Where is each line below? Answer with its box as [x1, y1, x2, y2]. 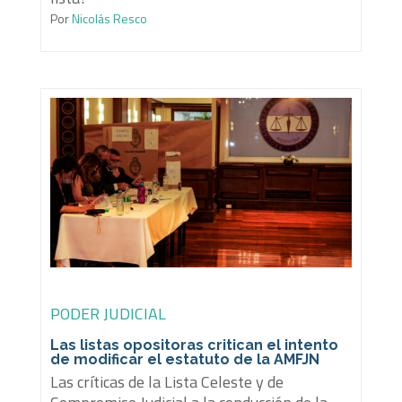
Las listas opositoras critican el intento [49, 336, 338, 354]
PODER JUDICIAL [49, 301, 166, 326]
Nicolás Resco [68, 8, 147, 28]
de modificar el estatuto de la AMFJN [49, 350, 319, 368]
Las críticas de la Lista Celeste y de [49, 369, 284, 394]
